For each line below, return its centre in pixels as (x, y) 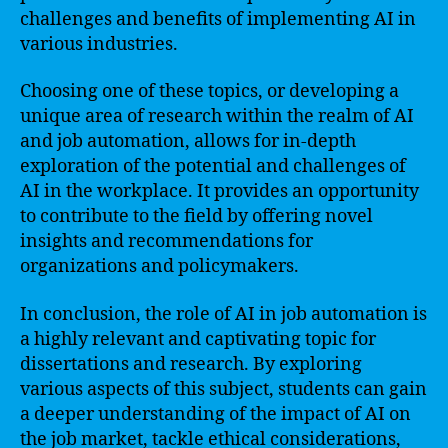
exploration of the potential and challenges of (213, 166)
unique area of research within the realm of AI (217, 116)
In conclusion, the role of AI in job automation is (223, 314)
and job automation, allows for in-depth (188, 141)
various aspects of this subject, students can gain (223, 389)
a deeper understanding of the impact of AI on (215, 414)
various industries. (99, 44)
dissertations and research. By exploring (191, 364)
